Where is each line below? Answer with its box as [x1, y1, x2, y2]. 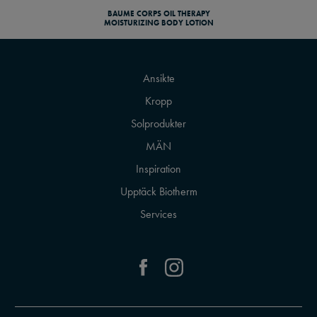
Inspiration [136, 161, 181, 177]
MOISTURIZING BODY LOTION [103, 18, 214, 28]
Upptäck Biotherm [120, 184, 197, 200]
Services [140, 207, 177, 222]
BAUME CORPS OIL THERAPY [107, 8, 210, 19]
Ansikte [142, 71, 175, 86]
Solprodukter [131, 116, 186, 132]
